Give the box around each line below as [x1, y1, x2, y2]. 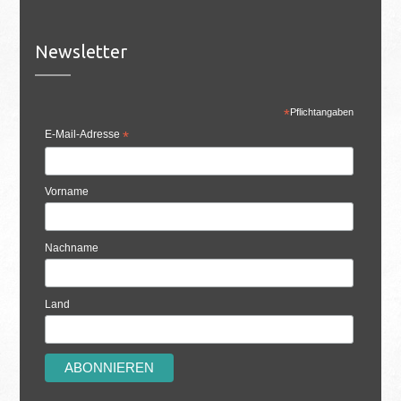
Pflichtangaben [290, 106, 354, 117]
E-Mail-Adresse [44, 127, 123, 141]
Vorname [44, 185, 89, 199]
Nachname [44, 242, 98, 255]
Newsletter [34, 40, 127, 62]
